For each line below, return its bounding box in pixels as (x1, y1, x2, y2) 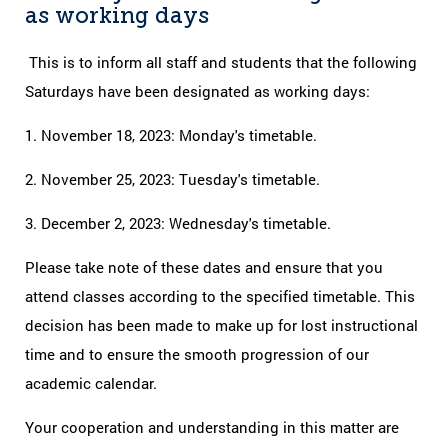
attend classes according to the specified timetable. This (25, 285, 415, 306)
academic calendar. (25, 372, 157, 393)
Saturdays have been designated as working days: (25, 80, 370, 101)
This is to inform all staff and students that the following (25, 51, 417, 72)
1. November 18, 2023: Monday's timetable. (25, 124, 317, 145)
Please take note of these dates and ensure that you (25, 256, 383, 277)
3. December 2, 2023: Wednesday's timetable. (25, 212, 331, 233)
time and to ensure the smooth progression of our (25, 343, 369, 364)
